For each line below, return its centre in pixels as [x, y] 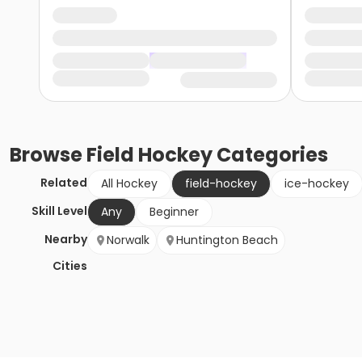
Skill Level [59, 211]
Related [64, 183]
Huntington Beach [227, 240]
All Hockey [129, 184]
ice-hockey [317, 184]
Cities [70, 266]
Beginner [174, 212]
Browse [48, 155]
